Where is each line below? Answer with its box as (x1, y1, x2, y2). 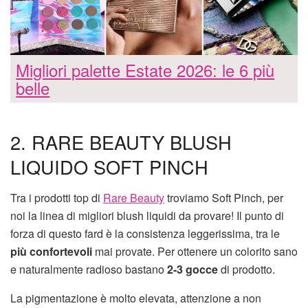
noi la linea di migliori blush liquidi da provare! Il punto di (10, 207, 284, 223)
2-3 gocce (167, 261, 218, 277)
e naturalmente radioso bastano (10, 261, 167, 277)
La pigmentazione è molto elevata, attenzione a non (10, 289, 261, 306)
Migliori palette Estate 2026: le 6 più (16, 57, 275, 82)
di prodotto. (218, 261, 275, 277)
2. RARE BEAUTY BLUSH (10, 129, 232, 156)
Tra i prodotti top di (10, 189, 103, 206)
